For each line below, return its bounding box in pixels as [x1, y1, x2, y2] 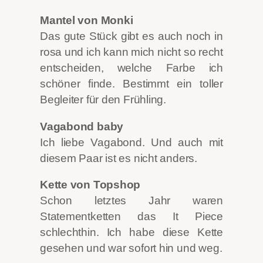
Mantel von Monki [40, 14, 133, 27]
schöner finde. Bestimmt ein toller [40, 77, 223, 90]
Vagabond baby [40, 120, 124, 133]
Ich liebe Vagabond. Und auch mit [40, 136, 223, 149]
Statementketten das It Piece [40, 210, 223, 223]
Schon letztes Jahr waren [40, 194, 223, 207]
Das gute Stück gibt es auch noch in [40, 30, 223, 43]
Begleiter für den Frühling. [40, 93, 167, 106]
